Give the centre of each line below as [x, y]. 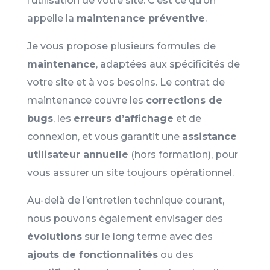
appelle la [52, 18]
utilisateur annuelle [77, 154]
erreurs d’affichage [123, 118]
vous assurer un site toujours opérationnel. [130, 172]
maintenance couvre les [86, 100]
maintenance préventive [140, 18]
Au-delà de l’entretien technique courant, [125, 200]
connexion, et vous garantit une [104, 136]
